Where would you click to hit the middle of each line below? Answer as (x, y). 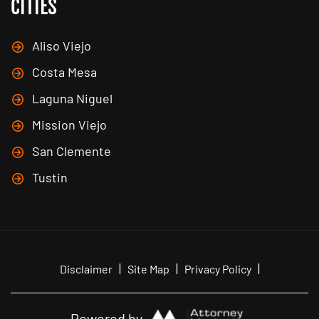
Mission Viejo (69, 125)
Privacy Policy (218, 269)
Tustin (50, 178)
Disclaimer (86, 269)
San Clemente (72, 151)
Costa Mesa (64, 72)
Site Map (148, 269)
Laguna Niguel (72, 99)
